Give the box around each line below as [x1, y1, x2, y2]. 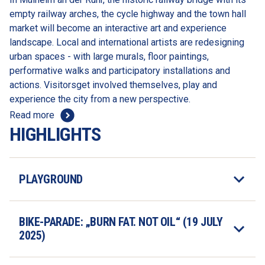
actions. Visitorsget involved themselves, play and [9, 79, 217, 91]
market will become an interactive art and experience [9, 22, 227, 34]
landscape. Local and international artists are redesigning [9, 37, 244, 48]
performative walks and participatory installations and [9, 65, 230, 76]
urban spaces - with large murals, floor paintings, [9, 51, 209, 62]
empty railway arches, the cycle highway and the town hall [9, 8, 246, 20]
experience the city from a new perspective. [9, 93, 190, 105]
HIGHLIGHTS [9, 123, 101, 146]
